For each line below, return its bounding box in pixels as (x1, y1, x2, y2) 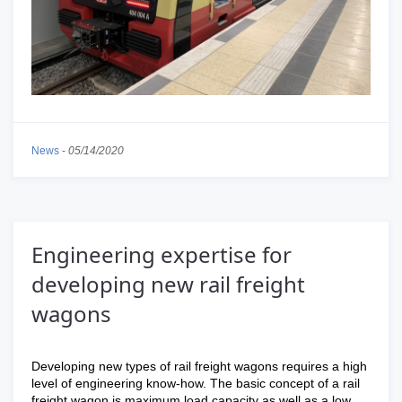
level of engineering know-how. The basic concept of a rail (31, 376, 360, 390)
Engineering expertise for (31, 240, 292, 269)
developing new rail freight (31, 269, 305, 299)
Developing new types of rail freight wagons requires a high (31, 359, 367, 373)
